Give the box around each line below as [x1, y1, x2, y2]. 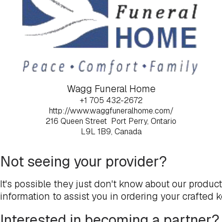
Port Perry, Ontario [111, 116, 176, 126]
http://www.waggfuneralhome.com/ [49, 106, 173, 116]
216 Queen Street [46, 116, 107, 126]
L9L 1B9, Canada [80, 126, 142, 137]
